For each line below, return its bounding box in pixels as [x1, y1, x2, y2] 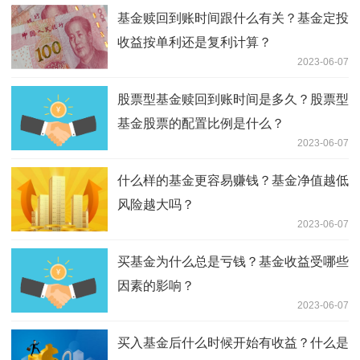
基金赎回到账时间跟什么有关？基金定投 [117, 11, 349, 26]
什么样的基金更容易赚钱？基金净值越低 [117, 174, 349, 188]
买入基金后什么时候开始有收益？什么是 [117, 336, 349, 350]
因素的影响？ [117, 279, 194, 293]
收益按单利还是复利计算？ [117, 35, 272, 50]
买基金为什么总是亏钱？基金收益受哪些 [117, 255, 349, 269]
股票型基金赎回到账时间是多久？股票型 [117, 92, 349, 107]
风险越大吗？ [117, 198, 194, 212]
